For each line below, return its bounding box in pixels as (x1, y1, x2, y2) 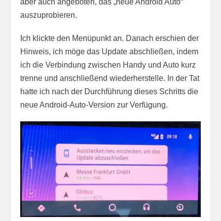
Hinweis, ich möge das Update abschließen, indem (20, 47, 198, 56)
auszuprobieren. (20, 10, 77, 19)
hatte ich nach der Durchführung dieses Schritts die (20, 87, 198, 96)
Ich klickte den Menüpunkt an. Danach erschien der (20, 34, 199, 42)
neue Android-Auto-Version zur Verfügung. (20, 100, 168, 109)
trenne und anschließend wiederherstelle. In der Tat (20, 74, 199, 82)
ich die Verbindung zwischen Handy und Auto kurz (20, 60, 196, 69)
